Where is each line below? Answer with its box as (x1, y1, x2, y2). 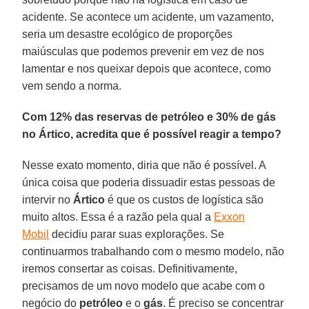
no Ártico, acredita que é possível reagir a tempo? (22, 128, 282, 140)
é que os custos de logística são (105, 193, 264, 206)
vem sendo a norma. (22, 79, 122, 92)
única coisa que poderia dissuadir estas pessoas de (22, 176, 276, 188)
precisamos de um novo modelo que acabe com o (22, 279, 266, 292)
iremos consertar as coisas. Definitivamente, (22, 262, 238, 275)
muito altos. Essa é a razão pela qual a (22, 210, 215, 223)
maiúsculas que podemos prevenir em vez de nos (22, 45, 265, 57)
